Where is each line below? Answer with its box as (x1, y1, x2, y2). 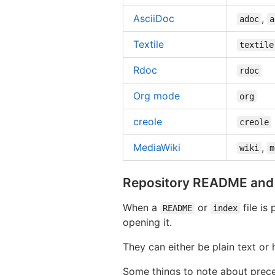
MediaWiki (133, 141, 180, 153)
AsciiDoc (133, 12, 174, 25)
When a (123, 201, 160, 214)
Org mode (133, 89, 180, 102)
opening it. (123, 215, 172, 228)
